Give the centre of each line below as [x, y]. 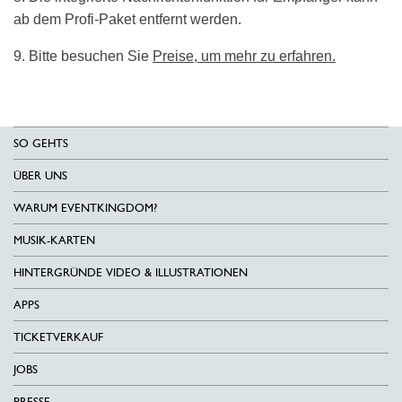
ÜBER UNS [40, 175]
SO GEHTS [41, 143]
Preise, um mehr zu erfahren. [244, 56]
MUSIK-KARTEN [54, 240]
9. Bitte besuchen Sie [83, 56]
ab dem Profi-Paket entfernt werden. [127, 19]
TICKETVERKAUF [58, 337]
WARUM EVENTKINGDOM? [85, 208]
